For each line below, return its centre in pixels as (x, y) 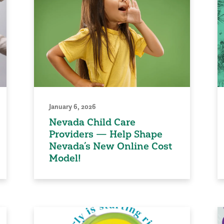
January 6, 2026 (73, 107)
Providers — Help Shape (106, 134)
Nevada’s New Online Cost (111, 146)
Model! (65, 158)
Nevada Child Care (92, 122)
